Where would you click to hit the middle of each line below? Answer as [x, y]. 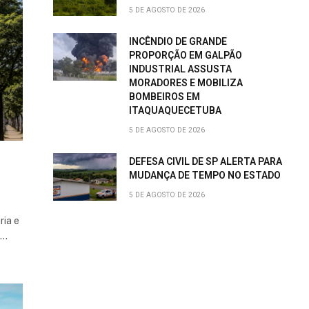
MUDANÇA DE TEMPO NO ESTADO [205, 175]
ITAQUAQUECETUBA [175, 110]
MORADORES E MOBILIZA [186, 83]
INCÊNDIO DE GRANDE [178, 41]
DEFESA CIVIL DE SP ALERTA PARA [206, 161]
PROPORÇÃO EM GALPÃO [186, 55]
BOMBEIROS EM [165, 97]
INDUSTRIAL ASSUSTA [180, 69]
